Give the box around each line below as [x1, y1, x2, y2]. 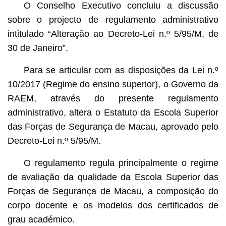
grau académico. [7, 214, 75, 224]
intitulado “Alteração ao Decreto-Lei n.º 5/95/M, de [7, 28, 219, 39]
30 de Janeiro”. [7, 42, 68, 53]
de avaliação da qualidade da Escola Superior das [7, 172, 219, 182]
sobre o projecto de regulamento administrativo [7, 14, 219, 25]
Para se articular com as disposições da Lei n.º [23, 65, 219, 75]
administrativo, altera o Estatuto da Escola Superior [7, 107, 219, 118]
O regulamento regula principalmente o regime [23, 157, 219, 168]
